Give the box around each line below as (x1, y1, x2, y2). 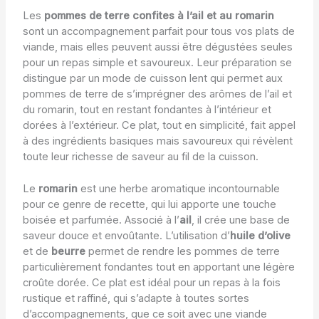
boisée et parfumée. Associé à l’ (22, 214, 179, 227)
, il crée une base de (191, 214, 290, 227)
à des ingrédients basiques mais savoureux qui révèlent (22, 135, 293, 148)
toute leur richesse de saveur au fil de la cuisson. (22, 150, 258, 164)
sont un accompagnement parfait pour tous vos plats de (22, 25, 295, 38)
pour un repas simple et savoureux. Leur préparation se (22, 56, 292, 70)
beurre (51, 245, 85, 258)
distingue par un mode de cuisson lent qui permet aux (22, 72, 283, 85)
